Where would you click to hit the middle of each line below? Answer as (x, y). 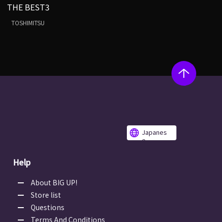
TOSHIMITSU (28, 23)
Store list (46, 195)
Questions (48, 207)
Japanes (154, 132)
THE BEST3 (28, 7)
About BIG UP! (54, 183)
